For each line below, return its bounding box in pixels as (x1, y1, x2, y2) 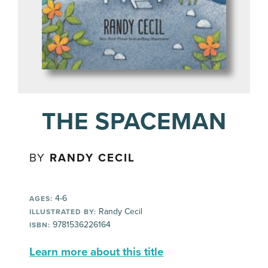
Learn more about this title (29, 245, 164, 258)
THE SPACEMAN (41, 106, 227, 136)
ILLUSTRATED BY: (29, 207, 97, 216)
